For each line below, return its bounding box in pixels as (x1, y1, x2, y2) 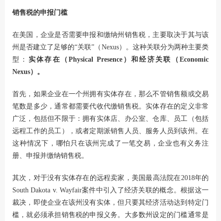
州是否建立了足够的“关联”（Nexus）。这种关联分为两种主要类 (12, 43, 209, 51)
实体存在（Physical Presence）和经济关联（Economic (28, 55, 209, 63)
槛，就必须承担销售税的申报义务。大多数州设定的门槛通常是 (12, 211, 209, 219)
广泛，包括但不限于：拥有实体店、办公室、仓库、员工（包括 (12, 114, 209, 122)
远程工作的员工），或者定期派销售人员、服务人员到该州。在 (12, 127, 209, 135)
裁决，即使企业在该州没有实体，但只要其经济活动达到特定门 (12, 198, 209, 206)
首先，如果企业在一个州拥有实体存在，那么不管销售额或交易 (12, 90, 209, 98)
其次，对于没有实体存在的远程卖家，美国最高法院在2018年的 (12, 174, 209, 182)
